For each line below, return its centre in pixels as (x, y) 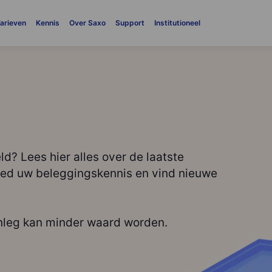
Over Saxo (87, 23)
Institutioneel (177, 23)
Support (130, 23)
